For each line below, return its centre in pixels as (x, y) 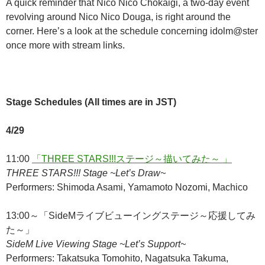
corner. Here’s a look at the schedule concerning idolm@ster (132, 31)
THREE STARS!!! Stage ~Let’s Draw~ (86, 173)
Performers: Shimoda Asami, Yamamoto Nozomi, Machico (127, 188)
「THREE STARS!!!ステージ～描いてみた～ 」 (132, 159)
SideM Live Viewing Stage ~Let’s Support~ (96, 244)
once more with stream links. (65, 46)
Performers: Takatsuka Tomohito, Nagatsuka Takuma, (117, 258)
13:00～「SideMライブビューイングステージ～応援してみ (131, 216)
